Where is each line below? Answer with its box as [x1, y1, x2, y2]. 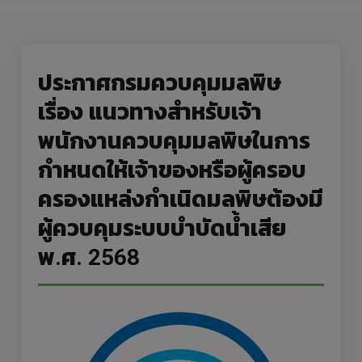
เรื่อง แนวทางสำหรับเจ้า [38, 98, 262, 125]
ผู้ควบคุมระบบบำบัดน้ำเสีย [38, 214, 286, 242]
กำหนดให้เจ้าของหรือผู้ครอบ [38, 156, 306, 183]
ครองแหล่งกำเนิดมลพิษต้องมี [38, 185, 323, 213]
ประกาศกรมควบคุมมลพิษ [38, 69, 281, 96]
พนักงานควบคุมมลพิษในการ [38, 127, 310, 154]
